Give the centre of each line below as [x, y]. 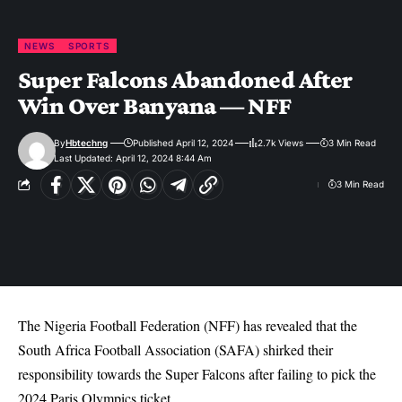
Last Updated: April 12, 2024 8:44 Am [133, 157]
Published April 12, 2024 [183, 142]
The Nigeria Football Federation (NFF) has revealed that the [188, 326]
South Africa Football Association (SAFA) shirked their [175, 350]
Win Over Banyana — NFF [155, 105]
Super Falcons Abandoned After [185, 79]
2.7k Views [281, 142]
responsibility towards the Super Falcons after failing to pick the [197, 374]
